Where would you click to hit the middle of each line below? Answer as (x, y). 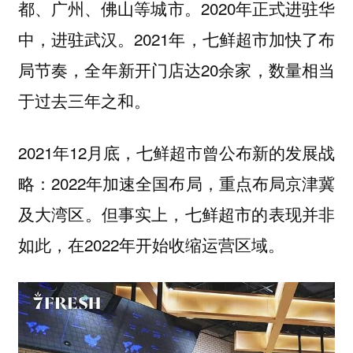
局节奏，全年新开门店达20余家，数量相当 (176, 69)
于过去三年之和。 (86, 100)
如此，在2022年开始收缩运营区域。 (153, 245)
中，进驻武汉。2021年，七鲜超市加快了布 (176, 38)
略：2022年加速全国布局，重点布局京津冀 (176, 183)
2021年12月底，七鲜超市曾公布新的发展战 (176, 152)
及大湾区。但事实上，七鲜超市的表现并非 (176, 214)
